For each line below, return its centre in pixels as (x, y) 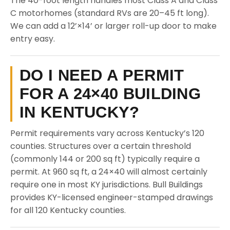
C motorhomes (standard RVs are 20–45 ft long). (110, 13)
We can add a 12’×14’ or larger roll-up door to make (113, 26)
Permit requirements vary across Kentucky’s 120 (107, 133)
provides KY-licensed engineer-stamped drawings (112, 197)
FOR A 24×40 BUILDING (110, 94)
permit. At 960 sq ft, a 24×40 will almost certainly (109, 172)
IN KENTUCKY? (80, 112)
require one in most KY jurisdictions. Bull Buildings (107, 185)
